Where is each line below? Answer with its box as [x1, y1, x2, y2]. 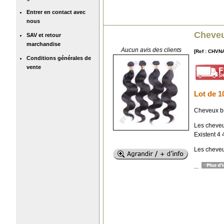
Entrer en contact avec [26, 8, 85, 15]
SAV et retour [26, 31, 61, 38]
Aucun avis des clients [120, 46, 181, 53]
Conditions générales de [26, 54, 91, 61]
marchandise [26, 40, 60, 47]
